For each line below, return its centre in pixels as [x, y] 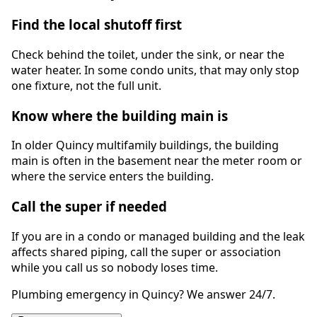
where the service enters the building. [113, 177]
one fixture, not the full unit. [86, 85]
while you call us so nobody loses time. [115, 267]
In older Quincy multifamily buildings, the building [145, 145]
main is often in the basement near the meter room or [157, 161]
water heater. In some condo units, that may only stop [155, 70]
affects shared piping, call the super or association [146, 252]
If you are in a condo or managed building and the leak [158, 236]
